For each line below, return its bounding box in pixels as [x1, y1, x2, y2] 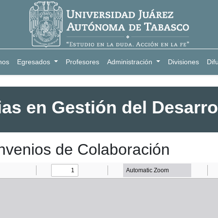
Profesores [66, 58, 100, 66]
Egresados [17, 58, 51, 66]
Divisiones [167, 58, 199, 66]
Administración [107, 58, 153, 66]
